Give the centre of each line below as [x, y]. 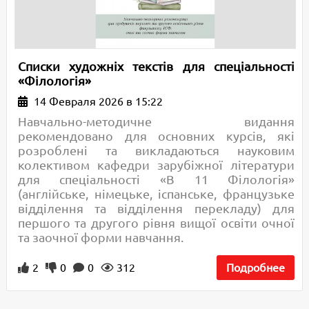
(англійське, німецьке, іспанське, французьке [156, 193]
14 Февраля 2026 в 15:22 [97, 101]
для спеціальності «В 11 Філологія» [156, 179]
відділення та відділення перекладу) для [156, 208]
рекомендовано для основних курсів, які [156, 136]
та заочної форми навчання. [100, 237]
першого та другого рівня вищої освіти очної [156, 222]
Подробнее [256, 267]
